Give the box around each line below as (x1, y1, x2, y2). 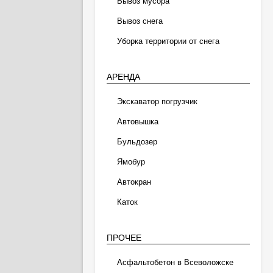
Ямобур (116, 157, 145, 166)
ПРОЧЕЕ (106, 233, 141, 243)
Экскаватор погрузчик (116, 97, 197, 106)
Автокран (116, 177, 151, 186)
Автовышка (116, 117, 158, 126)
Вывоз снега (116, 16, 163, 26)
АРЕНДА (106, 72, 140, 82)
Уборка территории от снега (116, 37, 219, 46)
